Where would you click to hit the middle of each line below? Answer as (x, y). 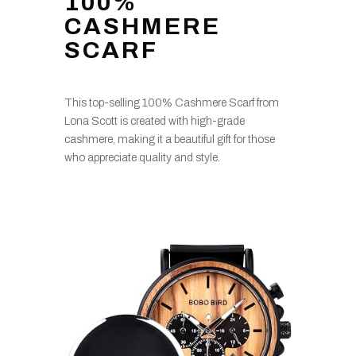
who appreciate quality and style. (142, 157)
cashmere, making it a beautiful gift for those (169, 139)
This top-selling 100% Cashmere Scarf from (171, 103)
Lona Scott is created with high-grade (154, 121)
